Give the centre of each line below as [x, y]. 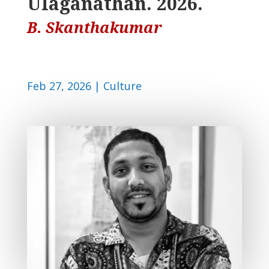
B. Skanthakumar [94, 27]
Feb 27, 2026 [59, 86]
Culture [122, 86]
